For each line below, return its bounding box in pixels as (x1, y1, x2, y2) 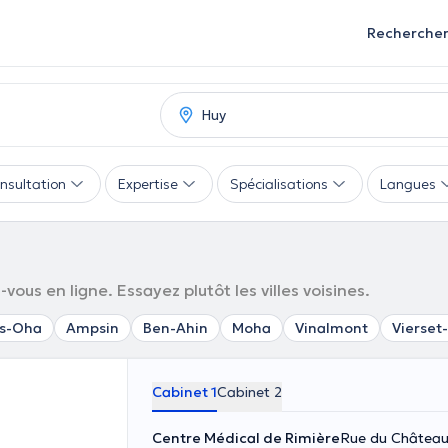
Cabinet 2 (217, 383, 282, 401)
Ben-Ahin (143, 319, 208, 337)
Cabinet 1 (152, 383, 217, 401)
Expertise (118, 175, 178, 193)
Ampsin (66, 319, 119, 337)
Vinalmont (295, 319, 368, 337)
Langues (380, 175, 436, 193)
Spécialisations (230, 175, 328, 193)
